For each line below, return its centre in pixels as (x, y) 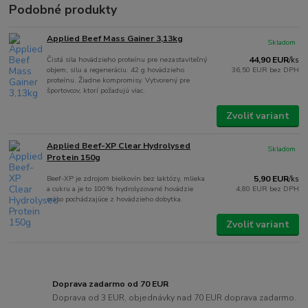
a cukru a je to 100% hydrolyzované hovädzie (120, 188)
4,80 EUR (252, 188)
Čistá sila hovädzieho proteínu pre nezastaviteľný (127, 60)
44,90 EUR (268, 60)
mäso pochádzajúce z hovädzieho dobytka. (115, 199)
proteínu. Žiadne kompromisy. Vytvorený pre (119, 80)
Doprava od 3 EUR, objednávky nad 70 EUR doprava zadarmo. (175, 297)
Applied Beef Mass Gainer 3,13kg (115, 39)
